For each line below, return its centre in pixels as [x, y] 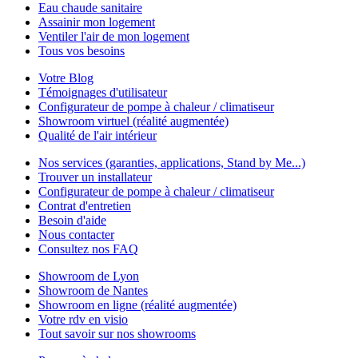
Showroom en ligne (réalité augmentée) [137, 305]
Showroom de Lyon [89, 276]
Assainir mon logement [97, 22]
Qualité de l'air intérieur [97, 135]
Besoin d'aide [72, 220]
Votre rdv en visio [83, 319]
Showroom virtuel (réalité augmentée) [133, 121]
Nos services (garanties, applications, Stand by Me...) [172, 163]
